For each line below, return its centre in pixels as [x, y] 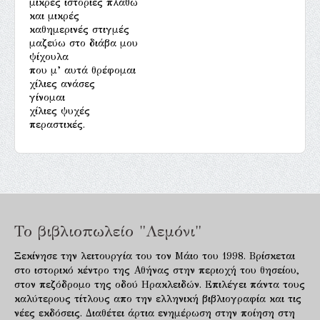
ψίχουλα [49, 56]
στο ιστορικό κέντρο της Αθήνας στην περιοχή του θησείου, [157, 270]
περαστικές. [57, 124]
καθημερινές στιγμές [79, 29]
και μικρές [54, 16]
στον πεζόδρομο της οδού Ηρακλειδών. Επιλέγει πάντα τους [160, 284]
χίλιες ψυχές [60, 111]
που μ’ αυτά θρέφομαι [82, 70]
